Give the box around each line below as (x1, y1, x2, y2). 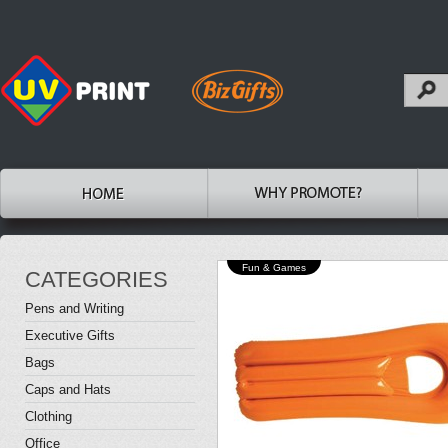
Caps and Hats (25, 382, 111, 397)
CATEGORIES (25, 267, 168, 292)
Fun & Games (242, 262, 306, 273)
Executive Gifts (25, 328, 115, 343)
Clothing (25, 409, 72, 424)
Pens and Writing (25, 301, 124, 316)
